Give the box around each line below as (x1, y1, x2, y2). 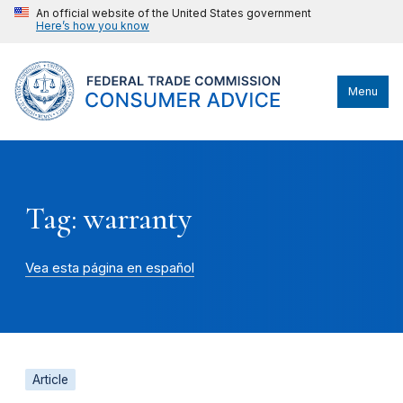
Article (32, 372, 68, 387)
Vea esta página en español (25, 259, 194, 276)
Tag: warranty (25, 201, 192, 237)
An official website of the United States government (36, 6, 311, 20)
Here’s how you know (36, 19, 149, 32)
